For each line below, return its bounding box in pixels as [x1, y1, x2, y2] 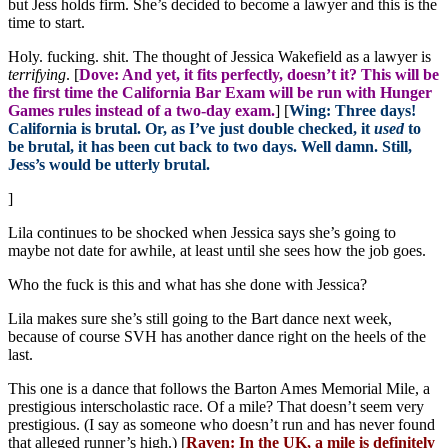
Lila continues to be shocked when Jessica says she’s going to [8, 224, 396, 242]
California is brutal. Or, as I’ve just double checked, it [8, 120, 374, 138]
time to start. [8, 14, 85, 32]
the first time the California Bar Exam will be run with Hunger [8, 84, 432, 102]
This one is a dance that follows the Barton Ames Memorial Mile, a [8, 380, 430, 398]
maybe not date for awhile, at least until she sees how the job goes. [8, 242, 426, 260]
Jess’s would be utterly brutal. [8, 156, 210, 174]
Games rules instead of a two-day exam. [8, 102, 275, 120]
